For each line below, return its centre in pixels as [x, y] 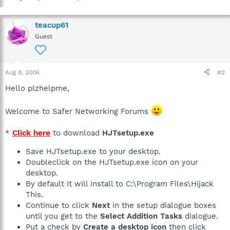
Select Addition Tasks [141, 216]
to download [76, 133]
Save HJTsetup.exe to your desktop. [93, 151]
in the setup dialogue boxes [163, 205]
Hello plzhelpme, [37, 88]
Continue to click [59, 205]
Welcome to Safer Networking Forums [78, 111]
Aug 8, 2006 [22, 72]
